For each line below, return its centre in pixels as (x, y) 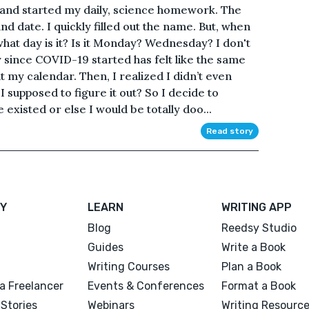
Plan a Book (251, 266)
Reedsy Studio (259, 228)
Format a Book (258, 286)
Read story (229, 131)
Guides (106, 247)
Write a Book (253, 247)
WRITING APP (256, 207)
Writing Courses (129, 266)
